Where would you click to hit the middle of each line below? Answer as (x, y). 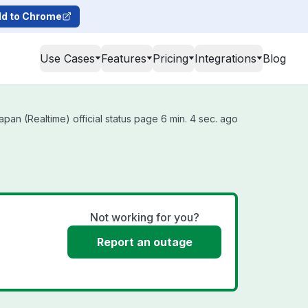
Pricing (170, 58)
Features (124, 58)
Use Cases (67, 58)
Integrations (225, 58)
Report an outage (144, 242)
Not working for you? (144, 217)
